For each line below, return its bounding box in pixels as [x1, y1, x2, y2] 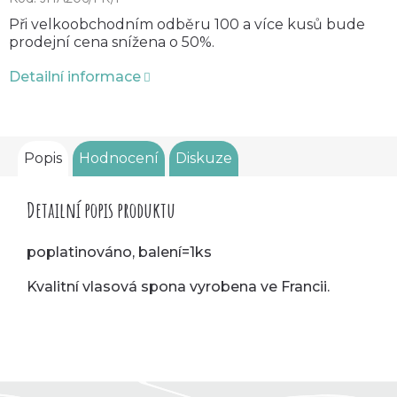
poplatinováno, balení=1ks [27, 243, 212, 261]
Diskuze [175, 149, 232, 167]
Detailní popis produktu [27, 196, 175, 223]
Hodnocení [79, 149, 159, 167]
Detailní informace [9, 67, 141, 85]
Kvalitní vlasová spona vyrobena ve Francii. [27, 277, 330, 295]
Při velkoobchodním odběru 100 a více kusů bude [9, 15, 365, 33]
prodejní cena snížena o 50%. [9, 33, 214, 51]
